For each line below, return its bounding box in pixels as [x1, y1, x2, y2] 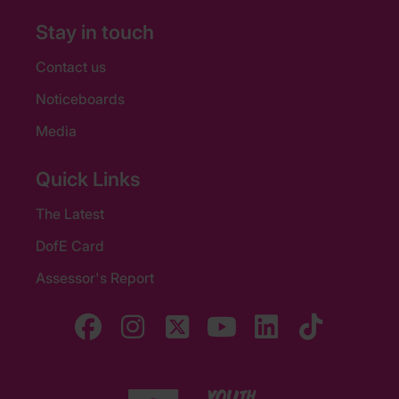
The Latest [36, 205, 104, 224]
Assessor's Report [36, 269, 154, 288]
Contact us [36, 58, 106, 77]
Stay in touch [36, 20, 154, 45]
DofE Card [36, 237, 104, 256]
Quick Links [36, 167, 141, 191]
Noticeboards [36, 90, 125, 109]
